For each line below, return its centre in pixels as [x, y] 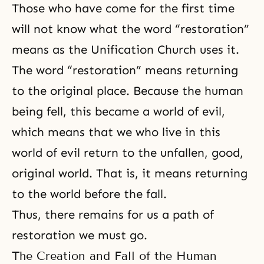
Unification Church [143, 49]
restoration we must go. [80, 235]
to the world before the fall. [89, 194]
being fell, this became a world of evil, [118, 111]
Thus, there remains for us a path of [113, 214]
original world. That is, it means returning [130, 173]
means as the [51, 49]
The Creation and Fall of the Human [114, 255]
